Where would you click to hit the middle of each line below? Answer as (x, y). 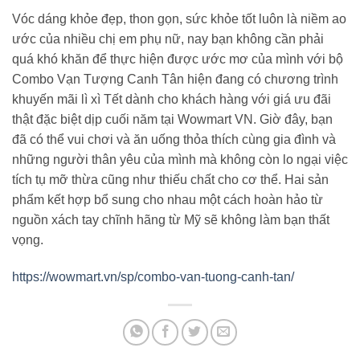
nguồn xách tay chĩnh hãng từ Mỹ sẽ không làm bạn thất (171, 220)
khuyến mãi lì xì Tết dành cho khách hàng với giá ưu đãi (172, 100)
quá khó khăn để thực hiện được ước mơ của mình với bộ (178, 59)
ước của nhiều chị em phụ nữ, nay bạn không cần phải (168, 39)
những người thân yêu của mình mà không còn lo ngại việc (180, 160)
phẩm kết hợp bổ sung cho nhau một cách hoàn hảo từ (168, 200)
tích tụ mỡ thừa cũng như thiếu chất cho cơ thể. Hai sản (170, 180)
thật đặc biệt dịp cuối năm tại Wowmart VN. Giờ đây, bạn (172, 120)
